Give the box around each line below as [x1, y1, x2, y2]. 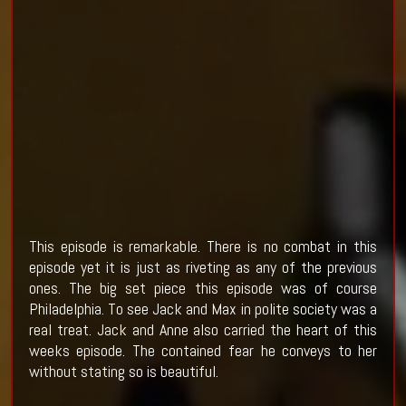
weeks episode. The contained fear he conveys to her [28, 340, 378, 362]
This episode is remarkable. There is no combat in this [28, 236, 378, 257]
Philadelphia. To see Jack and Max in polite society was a [28, 298, 378, 320]
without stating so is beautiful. [28, 361, 218, 382]
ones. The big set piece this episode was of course [28, 277, 378, 299]
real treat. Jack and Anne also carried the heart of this [28, 319, 378, 341]
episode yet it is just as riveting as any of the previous [28, 256, 378, 278]
